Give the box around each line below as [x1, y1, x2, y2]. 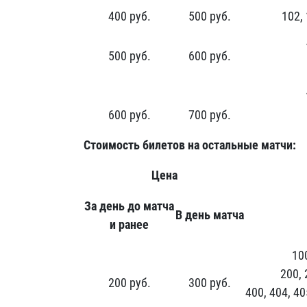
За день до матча [84, 199, 174, 213]
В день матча [175, 208, 244, 222]
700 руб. [188, 108, 231, 122]
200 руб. [108, 275, 151, 290]
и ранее [110, 217, 149, 232]
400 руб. [108, 9, 151, 23]
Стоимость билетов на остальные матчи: [84, 138, 296, 152]
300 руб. [188, 275, 231, 290]
